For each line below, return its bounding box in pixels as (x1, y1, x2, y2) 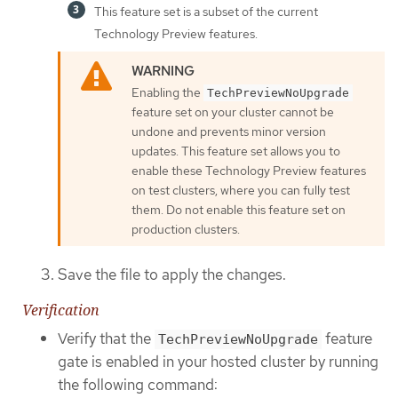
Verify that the (58, 329, 155, 349)
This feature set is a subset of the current (94, 4, 318, 20)
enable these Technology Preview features (131, 163, 366, 179)
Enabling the (131, 84, 203, 101)
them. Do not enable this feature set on (131, 202, 346, 219)
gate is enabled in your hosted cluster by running (58, 352, 378, 372)
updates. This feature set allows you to (131, 143, 340, 160)
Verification (22, 300, 99, 321)
